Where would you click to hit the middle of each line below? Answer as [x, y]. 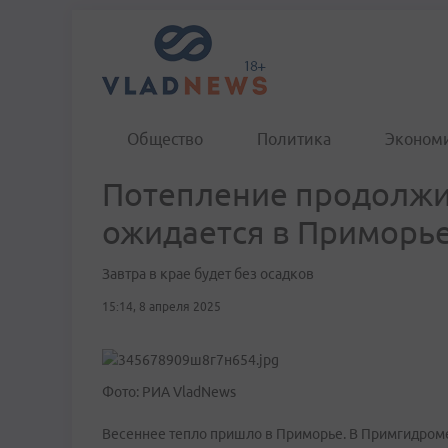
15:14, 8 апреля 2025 [161, 306]
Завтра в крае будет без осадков [208, 274]
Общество [165, 139]
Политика [294, 139]
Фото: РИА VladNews [169, 392]
